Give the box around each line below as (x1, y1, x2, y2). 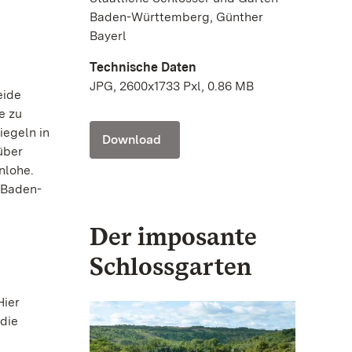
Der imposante (90, 220, 256, 251)
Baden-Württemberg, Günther (90, 9, 263, 24)
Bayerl (90, 27, 126, 43)
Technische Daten (90, 59, 196, 75)
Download (102, 131, 161, 147)
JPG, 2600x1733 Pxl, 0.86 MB (90, 78, 254, 93)
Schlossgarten (90, 250, 251, 281)
